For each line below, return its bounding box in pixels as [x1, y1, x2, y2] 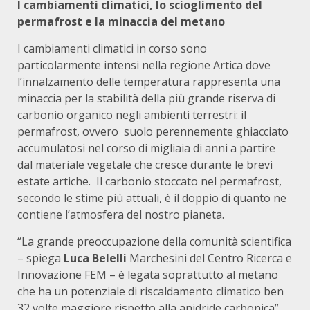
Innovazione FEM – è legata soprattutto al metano [17, 267, 278, 282]
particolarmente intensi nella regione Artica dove [17, 57, 271, 73]
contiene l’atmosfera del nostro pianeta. [17, 207, 224, 222]
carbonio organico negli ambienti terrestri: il [17, 107, 246, 122]
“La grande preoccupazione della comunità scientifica [17, 234, 291, 249]
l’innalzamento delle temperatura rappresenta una [17, 74, 280, 89]
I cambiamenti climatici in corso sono [17, 41, 207, 56]
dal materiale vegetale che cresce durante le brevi [17, 157, 273, 172]
